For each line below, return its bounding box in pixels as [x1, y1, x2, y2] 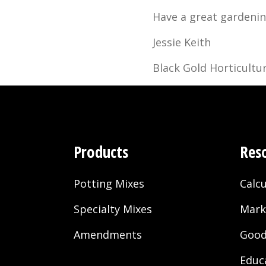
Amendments [74, 227, 142, 242]
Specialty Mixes [74, 202, 152, 217]
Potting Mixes [74, 176, 144, 191]
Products [74, 141, 128, 163]
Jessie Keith [152, 35, 211, 50]
